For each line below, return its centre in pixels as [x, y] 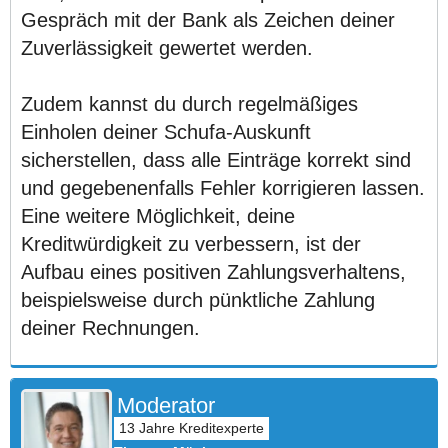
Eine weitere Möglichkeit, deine [158, 216]
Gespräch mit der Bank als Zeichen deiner [208, 20]
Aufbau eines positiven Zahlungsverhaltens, [213, 272]
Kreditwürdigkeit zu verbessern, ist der [191, 244]
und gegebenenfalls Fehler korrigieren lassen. [223, 188]
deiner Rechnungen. [110, 328]
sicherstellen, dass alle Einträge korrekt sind [216, 160]
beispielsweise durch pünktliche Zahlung [198, 300]
